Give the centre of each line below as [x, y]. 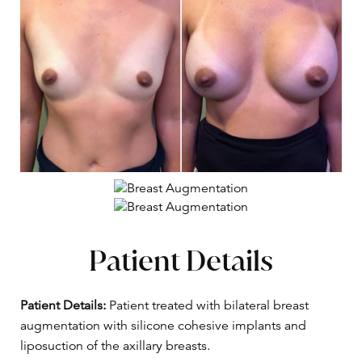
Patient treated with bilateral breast [207, 305]
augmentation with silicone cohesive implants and [163, 325]
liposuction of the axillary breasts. [115, 345]
